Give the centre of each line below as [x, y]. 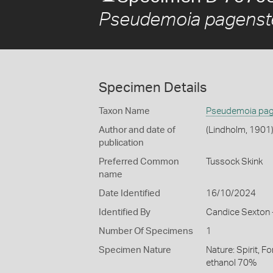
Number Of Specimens [146, 231]
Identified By [125, 212]
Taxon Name [124, 111]
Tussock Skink [234, 162]
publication [121, 143]
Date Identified [129, 193]
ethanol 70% [231, 263]
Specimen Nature [135, 250]
